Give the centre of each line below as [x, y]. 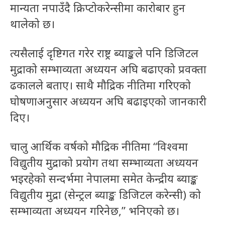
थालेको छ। [32, 24]
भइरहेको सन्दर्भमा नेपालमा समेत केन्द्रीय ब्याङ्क [104, 179]
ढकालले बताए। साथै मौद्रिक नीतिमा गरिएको [100, 85]
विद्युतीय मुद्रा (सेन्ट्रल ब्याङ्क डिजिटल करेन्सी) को [105, 195]
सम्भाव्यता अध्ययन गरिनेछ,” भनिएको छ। [95, 211]
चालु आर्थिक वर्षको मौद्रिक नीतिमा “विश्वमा [99, 146]
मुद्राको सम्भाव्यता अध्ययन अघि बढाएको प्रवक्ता [108, 69]
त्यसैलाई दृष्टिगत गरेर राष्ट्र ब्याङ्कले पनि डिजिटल [104, 53]
